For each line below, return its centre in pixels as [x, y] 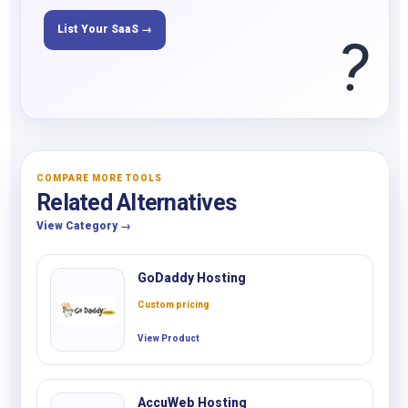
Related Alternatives [136, 203]
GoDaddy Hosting [192, 278]
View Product [168, 338]
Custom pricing [173, 305]
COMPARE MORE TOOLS [99, 178]
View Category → [84, 226]
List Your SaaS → [105, 29]
